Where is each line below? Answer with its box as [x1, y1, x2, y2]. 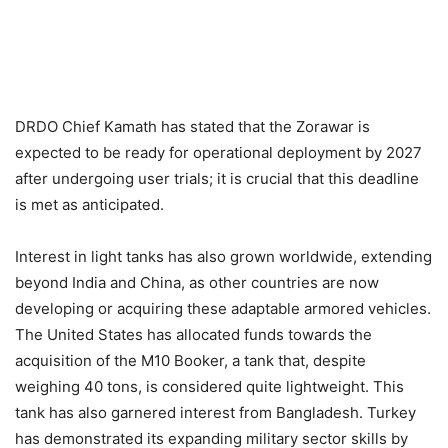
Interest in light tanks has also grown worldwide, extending [15, 247, 432, 267]
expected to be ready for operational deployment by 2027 [15, 143, 422, 163]
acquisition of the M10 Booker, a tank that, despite [15, 351, 366, 371]
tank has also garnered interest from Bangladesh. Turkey [15, 403, 416, 423]
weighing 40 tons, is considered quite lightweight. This [15, 377, 404, 397]
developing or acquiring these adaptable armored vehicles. [15, 299, 431, 319]
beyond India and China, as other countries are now [15, 273, 379, 293]
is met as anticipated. [15, 195, 172, 215]
